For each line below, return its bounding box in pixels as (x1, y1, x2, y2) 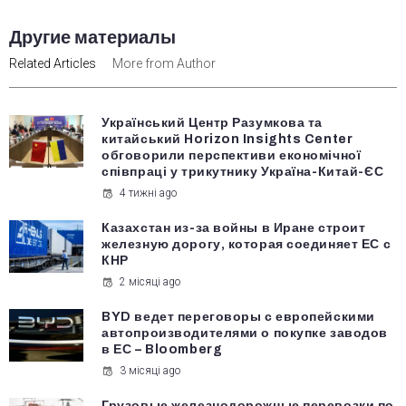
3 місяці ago (120, 364, 181, 378)
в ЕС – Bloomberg (101, 343, 226, 357)
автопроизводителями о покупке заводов (101, 326, 388, 341)
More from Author (112, 56, 216, 72)
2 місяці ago (120, 275, 181, 289)
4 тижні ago (120, 187, 178, 200)
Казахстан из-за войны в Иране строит (101, 221, 366, 236)
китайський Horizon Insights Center (101, 132, 353, 147)
